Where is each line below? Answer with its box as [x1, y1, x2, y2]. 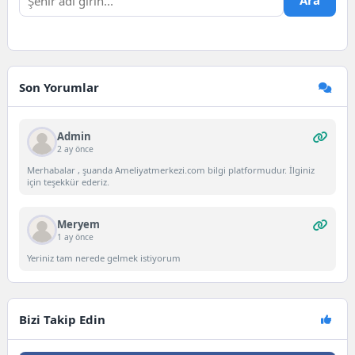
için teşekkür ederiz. [26, 175, 109, 188]
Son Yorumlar [19, 79, 100, 96]
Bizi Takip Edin [19, 311, 106, 328]
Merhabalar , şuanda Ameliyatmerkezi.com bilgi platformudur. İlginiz [26, 163, 315, 176]
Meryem [56, 216, 100, 231]
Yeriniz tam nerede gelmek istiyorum [26, 252, 181, 265]
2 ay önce [56, 143, 94, 155]
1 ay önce [56, 231, 94, 242]
